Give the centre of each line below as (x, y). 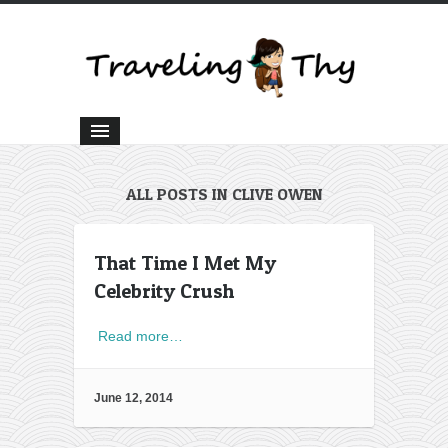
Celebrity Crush (164, 290)
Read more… (140, 335)
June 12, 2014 (133, 398)
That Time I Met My (185, 262)
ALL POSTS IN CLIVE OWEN (224, 193)
